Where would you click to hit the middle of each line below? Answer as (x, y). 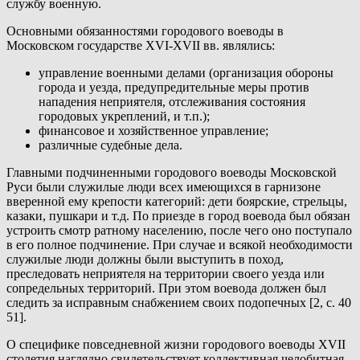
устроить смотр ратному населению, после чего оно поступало (179, 231)
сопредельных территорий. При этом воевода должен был (166, 288)
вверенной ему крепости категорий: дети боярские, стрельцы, (177, 202)
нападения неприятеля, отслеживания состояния (172, 102)
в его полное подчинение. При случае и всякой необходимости (180, 245)
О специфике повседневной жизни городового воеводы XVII (176, 345)
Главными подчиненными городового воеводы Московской (172, 173)
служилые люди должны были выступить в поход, (145, 260)
